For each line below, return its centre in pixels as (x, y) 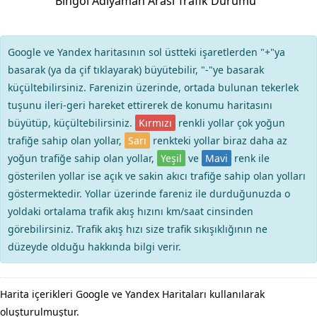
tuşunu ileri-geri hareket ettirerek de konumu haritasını (140, 105)
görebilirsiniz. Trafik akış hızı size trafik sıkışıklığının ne (138, 229)
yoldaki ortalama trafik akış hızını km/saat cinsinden (131, 211)
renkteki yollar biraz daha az (219, 140)
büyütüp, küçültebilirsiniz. (71, 123)
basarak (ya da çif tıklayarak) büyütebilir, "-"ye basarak (136, 70)
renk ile (250, 158)
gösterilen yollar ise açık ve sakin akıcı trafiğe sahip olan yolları (157, 176)
